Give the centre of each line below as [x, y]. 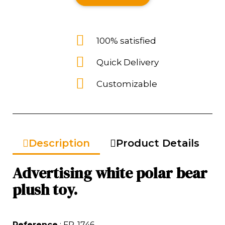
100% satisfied [126, 40]
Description [59, 143]
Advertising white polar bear [110, 173]
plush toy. [45, 189]
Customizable [127, 84]
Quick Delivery [128, 62]
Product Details [158, 143]
